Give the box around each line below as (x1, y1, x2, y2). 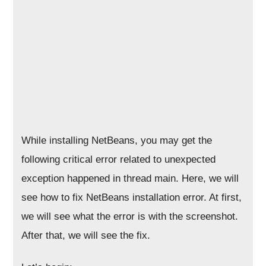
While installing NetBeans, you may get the (21, 135, 213, 146)
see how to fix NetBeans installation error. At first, (21, 192, 242, 203)
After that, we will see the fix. (21, 230, 151, 241)
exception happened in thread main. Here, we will (21, 173, 239, 184)
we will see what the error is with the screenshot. (21, 211, 239, 222)
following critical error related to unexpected (21, 154, 216, 165)
